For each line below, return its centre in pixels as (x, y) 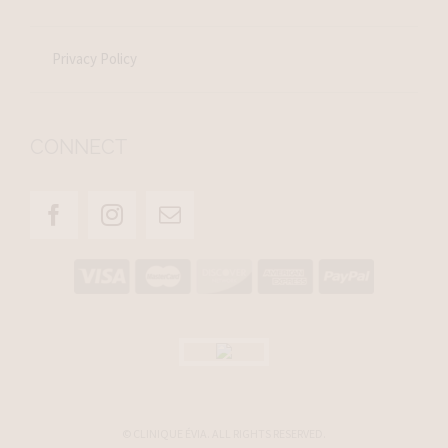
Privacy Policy (95, 59)
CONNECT (78, 146)
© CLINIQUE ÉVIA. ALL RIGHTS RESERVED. (224, 434)
